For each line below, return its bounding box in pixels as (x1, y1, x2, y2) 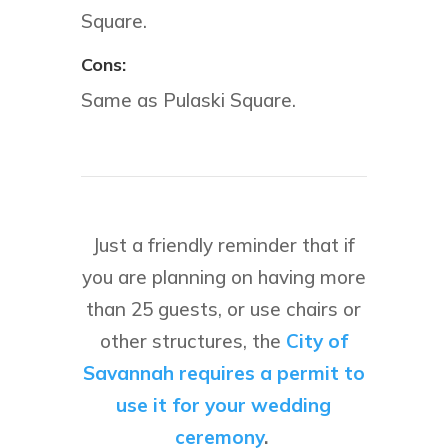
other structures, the (99, 329, 286, 354)
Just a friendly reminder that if (92, 233, 356, 258)
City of (285, 329, 348, 354)
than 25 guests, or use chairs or (86, 297, 362, 322)
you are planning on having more (81, 265, 366, 290)
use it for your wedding (116, 393, 332, 418)
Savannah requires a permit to (82, 361, 365, 386)
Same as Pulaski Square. (80, 88, 301, 113)
